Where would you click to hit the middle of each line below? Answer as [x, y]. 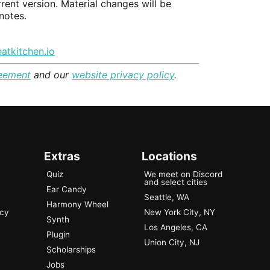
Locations [170, 156]
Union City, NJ [172, 243]
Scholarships [71, 250]
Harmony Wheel [77, 205]
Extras [62, 156]
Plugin [58, 235]
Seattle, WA [167, 197]
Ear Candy [66, 190]
